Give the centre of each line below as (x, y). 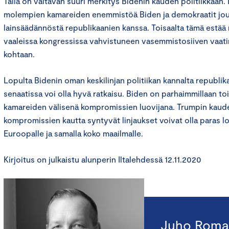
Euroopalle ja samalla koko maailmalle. (73, 133)
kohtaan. (19, 54)
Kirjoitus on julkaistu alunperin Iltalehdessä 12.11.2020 (102, 159)
